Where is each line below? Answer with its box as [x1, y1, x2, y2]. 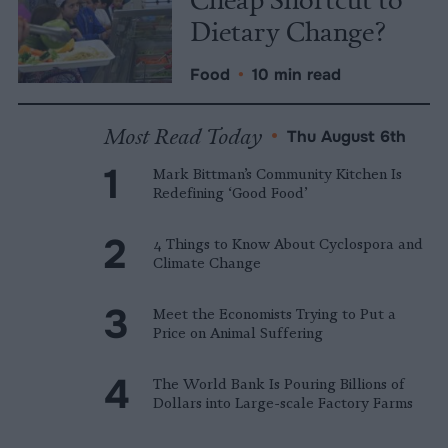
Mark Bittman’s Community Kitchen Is [153, 165, 402, 184]
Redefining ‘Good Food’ [153, 184, 308, 203]
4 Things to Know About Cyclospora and [153, 235, 423, 254]
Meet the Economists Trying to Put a [153, 305, 396, 324]
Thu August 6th [287, 125, 406, 147]
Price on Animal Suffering [153, 324, 323, 343]
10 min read [252, 64, 341, 86]
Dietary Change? [190, 12, 387, 50]
